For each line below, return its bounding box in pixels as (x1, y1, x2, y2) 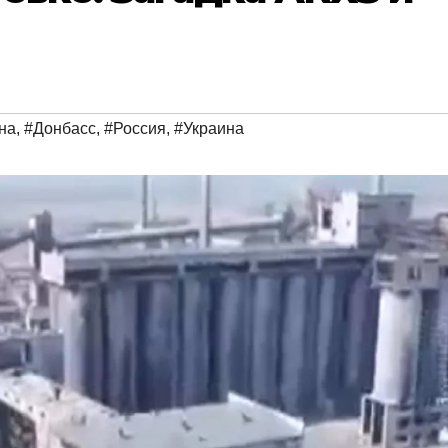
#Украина (174, 120, 244, 138)
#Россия (104, 120, 166, 138)
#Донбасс (24, 120, 96, 138)
